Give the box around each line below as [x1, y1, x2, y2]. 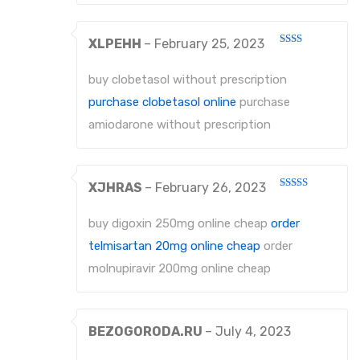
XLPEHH [88, 36, 144, 52]
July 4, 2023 [215, 324, 291, 340]
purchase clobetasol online [88, 95, 236, 110]
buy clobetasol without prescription [88, 72, 287, 88]
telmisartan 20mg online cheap [88, 239, 260, 254]
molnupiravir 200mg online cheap [88, 261, 271, 276]
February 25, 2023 [154, 36, 264, 52]
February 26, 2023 [155, 180, 266, 196]
